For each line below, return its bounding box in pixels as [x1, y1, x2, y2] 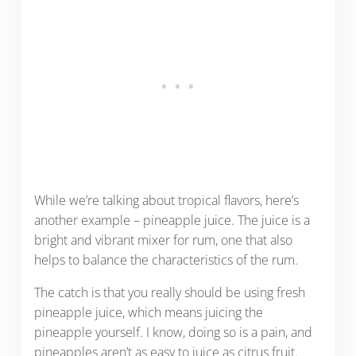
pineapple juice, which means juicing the [33, 303, 263, 321]
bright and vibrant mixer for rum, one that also [33, 230, 292, 249]
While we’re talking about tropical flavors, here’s [33, 191, 299, 209]
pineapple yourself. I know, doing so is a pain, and [33, 323, 312, 341]
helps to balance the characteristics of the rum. [33, 250, 298, 269]
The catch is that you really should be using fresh [33, 283, 305, 301]
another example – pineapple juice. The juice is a [33, 211, 310, 229]
